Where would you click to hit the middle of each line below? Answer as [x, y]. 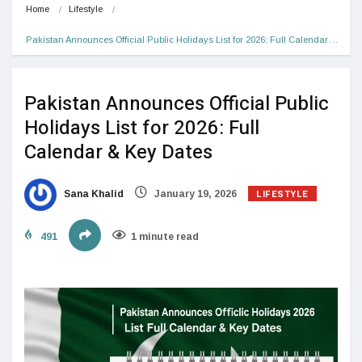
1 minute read [165, 236]
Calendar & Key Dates [118, 152]
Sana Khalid [93, 194]
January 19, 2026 [194, 194]
